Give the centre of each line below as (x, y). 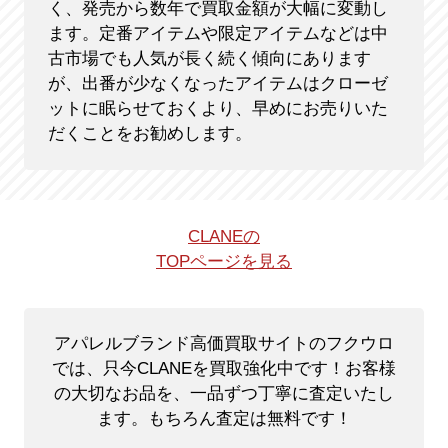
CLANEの (224, 237)
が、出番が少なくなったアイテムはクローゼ (217, 84)
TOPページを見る (224, 262)
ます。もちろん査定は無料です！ (224, 419)
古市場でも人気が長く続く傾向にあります (209, 59)
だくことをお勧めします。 (149, 134)
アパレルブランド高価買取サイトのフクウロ (224, 344)
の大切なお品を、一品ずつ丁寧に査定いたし (224, 394)
